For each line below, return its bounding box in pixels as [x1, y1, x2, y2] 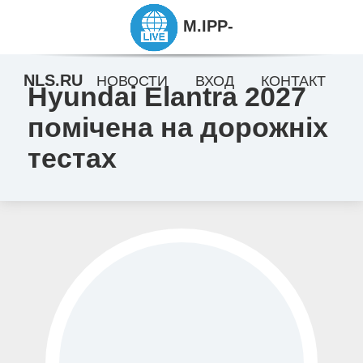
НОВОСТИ [96, 73, 168, 89]
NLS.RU [23, 71, 83, 89]
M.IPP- [178, 17, 233, 35]
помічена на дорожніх [27, 112, 328, 143]
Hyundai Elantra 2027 [27, 81, 306, 112]
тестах [27, 143, 117, 173]
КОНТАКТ [261, 73, 327, 89]
